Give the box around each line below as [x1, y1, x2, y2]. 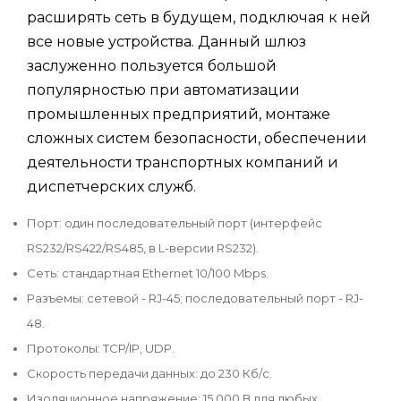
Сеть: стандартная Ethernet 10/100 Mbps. [27, 265, 269, 280]
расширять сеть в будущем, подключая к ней [27, 8, 371, 26]
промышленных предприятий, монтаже [27, 105, 330, 123]
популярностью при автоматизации [27, 81, 300, 98]
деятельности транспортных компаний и [27, 153, 338, 171]
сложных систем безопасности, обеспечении [27, 129, 367, 147]
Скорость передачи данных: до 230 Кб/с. [27, 365, 272, 380]
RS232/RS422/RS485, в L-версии [27, 240, 217, 255]
